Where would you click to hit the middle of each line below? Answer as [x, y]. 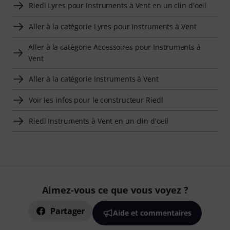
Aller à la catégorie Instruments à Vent [94, 79]
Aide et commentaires [152, 213]
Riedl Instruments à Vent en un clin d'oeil [99, 121]
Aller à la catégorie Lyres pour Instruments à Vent [113, 26]
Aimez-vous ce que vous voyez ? [115, 190]
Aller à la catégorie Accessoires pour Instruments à [114, 47]
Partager [68, 211]
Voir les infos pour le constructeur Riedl [96, 100]
